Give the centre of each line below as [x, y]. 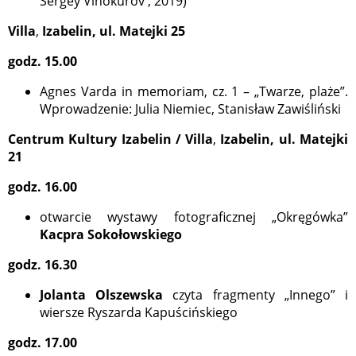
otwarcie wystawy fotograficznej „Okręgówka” [194, 217]
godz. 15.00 [43, 62]
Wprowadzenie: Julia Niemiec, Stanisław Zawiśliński [190, 109]
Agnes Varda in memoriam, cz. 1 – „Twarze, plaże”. [194, 92]
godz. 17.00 [43, 343]
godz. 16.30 [43, 265]
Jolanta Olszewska [102, 295]
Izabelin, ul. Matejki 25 [114, 31]
